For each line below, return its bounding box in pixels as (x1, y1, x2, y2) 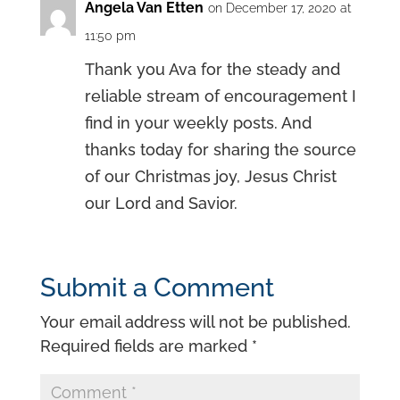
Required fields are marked (39, 337, 252, 356)
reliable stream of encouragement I (84, 87, 356, 106)
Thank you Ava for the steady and (84, 60, 340, 79)
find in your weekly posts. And (84, 113, 312, 133)
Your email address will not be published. (39, 312, 351, 332)
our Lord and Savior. (84, 194, 237, 213)
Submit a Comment (39, 272, 274, 304)
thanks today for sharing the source (84, 140, 356, 160)
